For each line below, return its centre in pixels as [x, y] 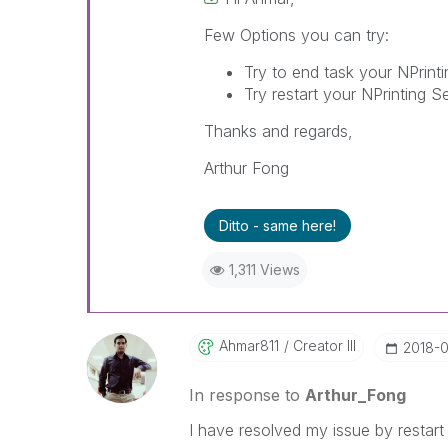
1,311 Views [264, 269]
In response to [246, 395]
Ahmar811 [248, 345]
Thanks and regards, [278, 131]
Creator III [322, 345]
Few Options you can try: [296, 35]
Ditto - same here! [277, 225]
